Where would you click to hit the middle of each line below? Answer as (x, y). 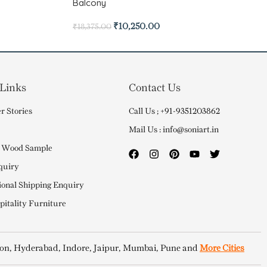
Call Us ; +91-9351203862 (175, 111)
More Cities (222, 248)
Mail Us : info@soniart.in (174, 130)
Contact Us (155, 88)
